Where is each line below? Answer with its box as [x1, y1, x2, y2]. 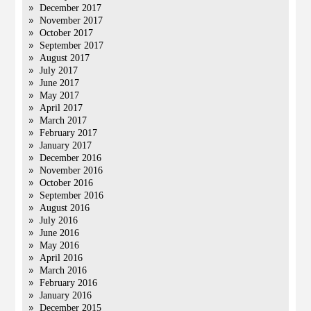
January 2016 [40, 290, 92, 301]
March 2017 [40, 115, 87, 126]
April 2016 [40, 253, 83, 263]
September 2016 [40, 190, 104, 201]
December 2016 [40, 153, 102, 163]
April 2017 [40, 103, 83, 113]
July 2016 [40, 215, 78, 226]
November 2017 [40, 15, 103, 26]
